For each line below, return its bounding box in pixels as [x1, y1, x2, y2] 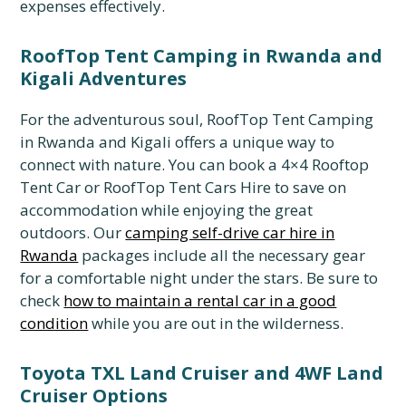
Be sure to [303, 267, 379, 288]
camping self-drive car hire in [125, 222, 335, 243]
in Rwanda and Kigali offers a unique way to [20, 131, 335, 152]
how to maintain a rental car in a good [63, 290, 337, 311]
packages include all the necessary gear [78, 245, 366, 266]
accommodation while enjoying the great [20, 199, 314, 220]
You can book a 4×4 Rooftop [165, 154, 370, 175]
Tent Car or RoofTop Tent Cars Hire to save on [20, 177, 347, 198]
